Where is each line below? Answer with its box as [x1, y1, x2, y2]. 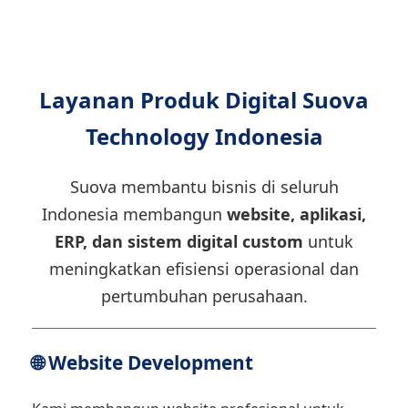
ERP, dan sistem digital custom [55, 230, 303, 252]
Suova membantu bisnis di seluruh [69, 176, 339, 198]
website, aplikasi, [227, 203, 366, 225]
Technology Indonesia [85, 121, 323, 151]
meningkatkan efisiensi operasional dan [49, 258, 359, 280]
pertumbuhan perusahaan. [100, 285, 308, 307]
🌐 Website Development [32, 350, 253, 375]
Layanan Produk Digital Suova [39, 85, 369, 115]
